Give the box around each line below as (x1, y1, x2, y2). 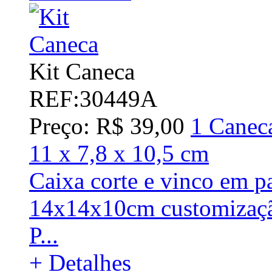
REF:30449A (29, 85, 157, 112)
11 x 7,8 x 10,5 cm (29, 140, 209, 166)
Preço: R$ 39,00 (29, 112, 185, 139)
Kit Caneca (29, 58, 135, 84)
